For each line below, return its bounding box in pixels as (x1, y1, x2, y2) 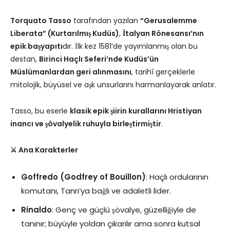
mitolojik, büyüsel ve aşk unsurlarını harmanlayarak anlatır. (10, 79, 216, 90)
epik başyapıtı (10, 41, 63, 51)
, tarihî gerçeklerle (131, 66, 195, 77)
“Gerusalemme (140, 15, 197, 26)
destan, (10, 53, 39, 64)
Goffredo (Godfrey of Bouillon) (21, 171, 146, 182)
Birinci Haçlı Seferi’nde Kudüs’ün (39, 53, 159, 64)
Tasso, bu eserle (10, 105, 70, 116)
